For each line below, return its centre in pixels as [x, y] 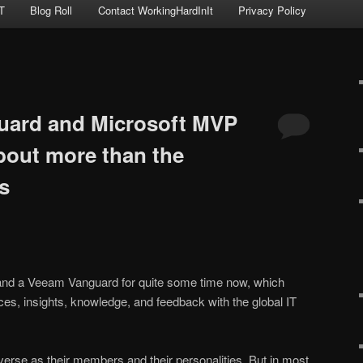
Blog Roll [51, 11]
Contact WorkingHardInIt [155, 11]
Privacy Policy [273, 11]
